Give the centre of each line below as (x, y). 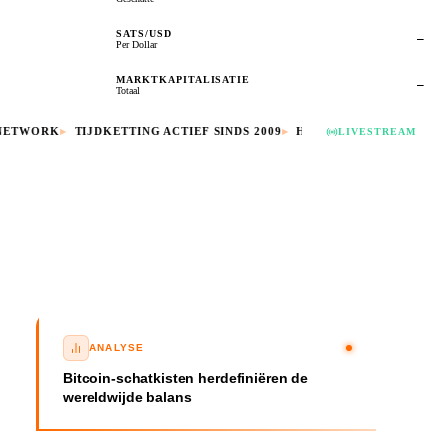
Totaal (128, 90)
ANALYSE (117, 348)
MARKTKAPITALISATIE (183, 79)
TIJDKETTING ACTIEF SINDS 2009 (161, 131)
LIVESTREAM (376, 132)
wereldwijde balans (127, 396)
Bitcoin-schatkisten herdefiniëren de (185, 377)
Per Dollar (136, 44)
